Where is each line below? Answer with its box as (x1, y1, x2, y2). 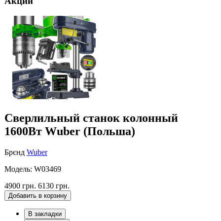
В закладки (28, 210, 62, 218)
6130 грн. (38, 181, 70, 190)
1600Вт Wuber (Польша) (4, 124, 135, 138)
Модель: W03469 (4, 164, 61, 173)
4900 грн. (4, 181, 36, 190)
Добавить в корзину (8, 191, 67, 199)
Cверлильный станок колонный (4, 111, 178, 124)
